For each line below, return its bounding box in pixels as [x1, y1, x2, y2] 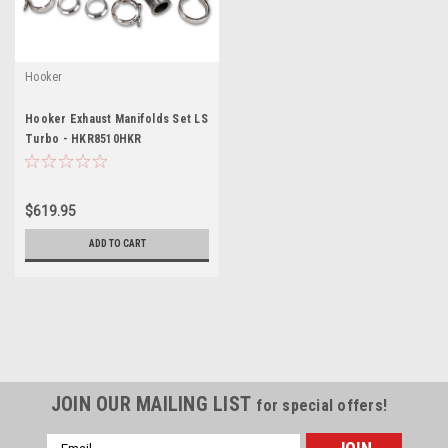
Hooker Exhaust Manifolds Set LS [25, 111, 208, 126]
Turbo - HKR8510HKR [25, 131, 142, 146]
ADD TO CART [88, 237, 146, 249]
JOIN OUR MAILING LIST [50, 391, 257, 416]
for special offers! [256, 395, 388, 415]
